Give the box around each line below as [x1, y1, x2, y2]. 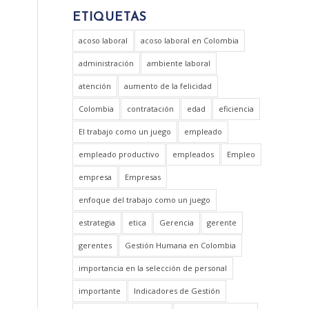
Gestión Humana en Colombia [125, 240, 237, 250]
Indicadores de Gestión [134, 286, 221, 296]
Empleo [227, 149, 256, 159]
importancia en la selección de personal [79, 263, 228, 273]
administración [79, 58, 134, 68]
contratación [127, 103, 175, 114]
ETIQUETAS [72, 12, 148, 23]
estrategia [79, 217, 116, 228]
